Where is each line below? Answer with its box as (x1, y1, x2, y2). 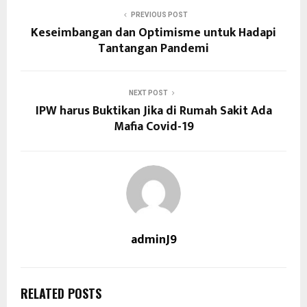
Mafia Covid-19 (113, 116, 194, 137)
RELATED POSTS (21, 284, 101, 302)
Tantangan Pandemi (98, 38, 209, 59)
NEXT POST (128, 88, 168, 97)
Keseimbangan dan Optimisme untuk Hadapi (31, 22, 276, 43)
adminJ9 (130, 229, 177, 250)
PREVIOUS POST (130, 10, 188, 19)
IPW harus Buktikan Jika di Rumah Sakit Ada (35, 100, 272, 121)
